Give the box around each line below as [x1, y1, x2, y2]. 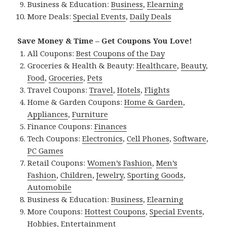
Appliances [27, 108, 68, 119]
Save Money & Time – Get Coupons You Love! [17, 35, 193, 46]
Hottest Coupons [85, 206, 146, 216]
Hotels [117, 84, 141, 95]
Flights [144, 84, 170, 95]
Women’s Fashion [87, 157, 153, 168]
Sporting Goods [127, 169, 184, 180]
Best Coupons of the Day [76, 48, 165, 58]
